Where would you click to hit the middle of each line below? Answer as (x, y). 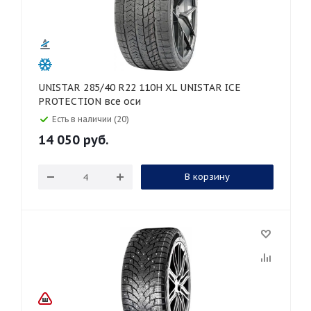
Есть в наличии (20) (91, 119)
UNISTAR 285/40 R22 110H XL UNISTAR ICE (61, 87)
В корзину (207, 177)
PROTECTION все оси (90, 101)
